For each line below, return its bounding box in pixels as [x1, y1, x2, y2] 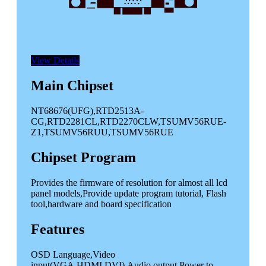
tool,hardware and [31, 199, 99, 209]
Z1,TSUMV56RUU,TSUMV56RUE [31, 127, 173, 138]
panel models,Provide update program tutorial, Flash [31, 188, 226, 198]
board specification [101, 199, 172, 209]
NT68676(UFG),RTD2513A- [31, 106, 144, 116]
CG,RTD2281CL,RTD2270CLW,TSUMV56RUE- [31, 116, 226, 127]
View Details [31, 55, 80, 66]
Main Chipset [31, 78, 113, 94]
